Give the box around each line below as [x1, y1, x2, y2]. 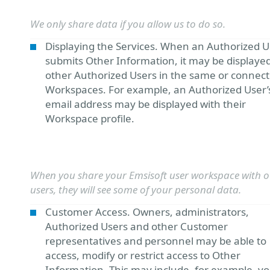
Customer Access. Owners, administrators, [45, 205, 249, 219]
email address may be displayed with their [45, 97, 246, 111]
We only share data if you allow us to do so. [30, 17, 225, 31]
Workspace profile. [45, 111, 134, 125]
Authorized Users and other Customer [45, 219, 228, 233]
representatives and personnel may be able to [45, 234, 266, 248]
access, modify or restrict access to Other [45, 248, 240, 262]
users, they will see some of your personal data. [30, 183, 241, 196]
